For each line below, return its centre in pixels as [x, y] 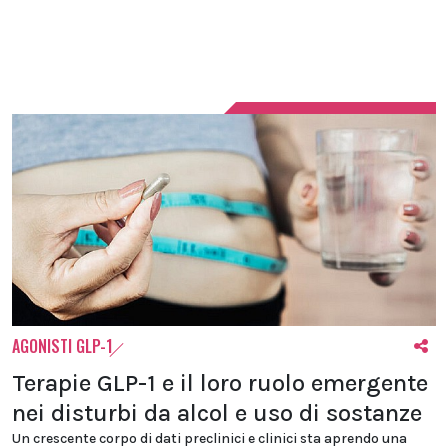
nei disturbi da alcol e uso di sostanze [217, 413]
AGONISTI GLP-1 [62, 346]
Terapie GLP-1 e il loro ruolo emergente [220, 383]
